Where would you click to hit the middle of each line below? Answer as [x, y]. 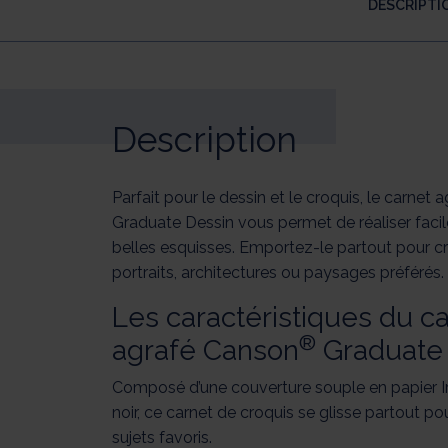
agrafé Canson [205, 351]
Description [204, 139]
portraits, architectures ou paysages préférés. [278, 273]
